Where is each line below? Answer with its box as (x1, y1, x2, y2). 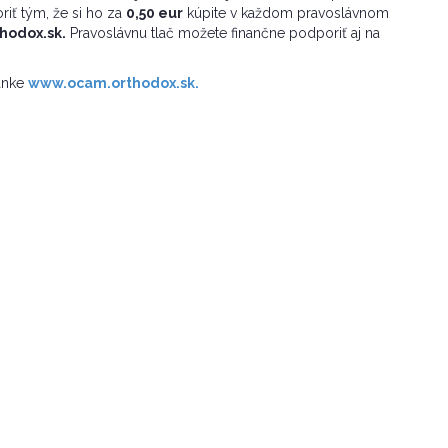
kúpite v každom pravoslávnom (183, 5, 389, 22)
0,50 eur (126, 5, 183, 22)
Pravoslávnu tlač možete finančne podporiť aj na (66, 25, 380, 42)
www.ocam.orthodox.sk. (28, 75, 199, 92)
